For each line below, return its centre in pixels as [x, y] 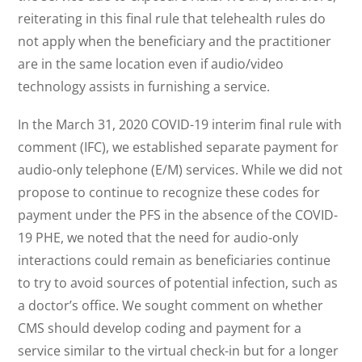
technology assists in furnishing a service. [144, 86]
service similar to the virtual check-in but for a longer [179, 351]
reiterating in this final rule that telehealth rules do [172, 18]
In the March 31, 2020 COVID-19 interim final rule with [180, 125]
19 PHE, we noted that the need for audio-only [158, 238]
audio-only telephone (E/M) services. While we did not [181, 170]
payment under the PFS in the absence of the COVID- [178, 215]
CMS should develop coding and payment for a [160, 328]
